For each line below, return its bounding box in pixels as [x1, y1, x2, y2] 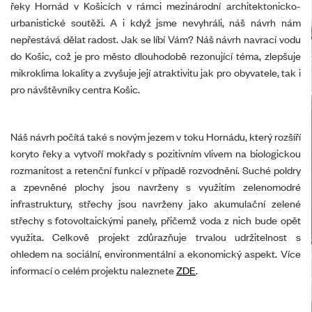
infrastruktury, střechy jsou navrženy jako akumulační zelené [10, 196, 301, 210]
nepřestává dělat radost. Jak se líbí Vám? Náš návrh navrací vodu [10, 31, 301, 46]
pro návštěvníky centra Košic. [10, 81, 140, 96]
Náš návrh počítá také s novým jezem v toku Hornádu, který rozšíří [10, 129, 301, 143]
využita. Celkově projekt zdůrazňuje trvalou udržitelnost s [10, 229, 301, 244]
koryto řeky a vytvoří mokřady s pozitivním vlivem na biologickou [10, 146, 301, 160]
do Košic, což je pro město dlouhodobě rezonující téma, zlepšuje [10, 48, 301, 63]
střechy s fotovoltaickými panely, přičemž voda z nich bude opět [10, 212, 301, 227]
